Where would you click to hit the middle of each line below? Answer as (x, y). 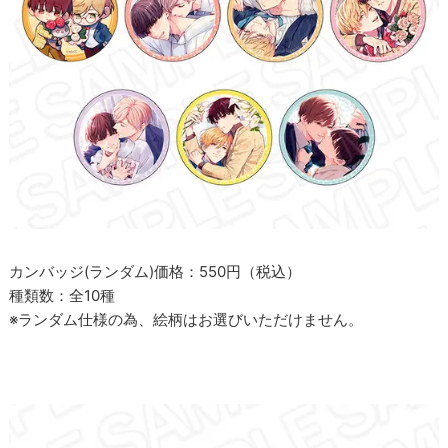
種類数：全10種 (62, 296)
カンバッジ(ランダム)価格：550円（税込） (155, 272)
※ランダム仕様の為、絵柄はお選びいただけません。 (186, 320)
